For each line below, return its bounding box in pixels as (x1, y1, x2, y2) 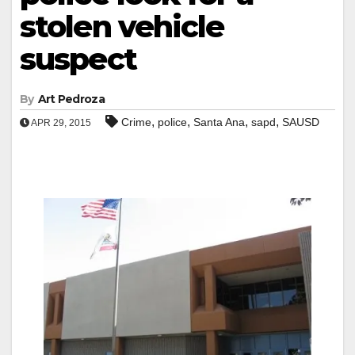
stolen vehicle (20, 7, 224, 45)
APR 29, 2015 (29, 116, 91, 128)
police (158, 115, 187, 128)
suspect (20, 40, 136, 78)
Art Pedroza (37, 91, 105, 106)
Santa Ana (193, 115, 245, 128)
